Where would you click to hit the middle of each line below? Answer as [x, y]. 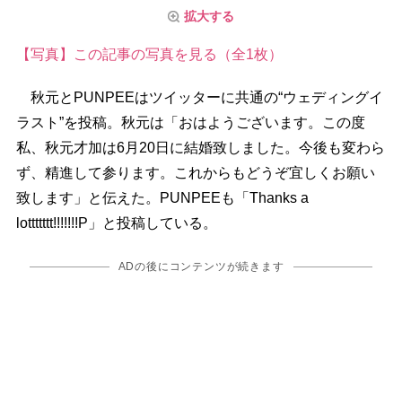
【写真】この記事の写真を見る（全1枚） [149, 55]
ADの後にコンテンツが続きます [201, 267]
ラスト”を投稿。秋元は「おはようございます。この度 [190, 123]
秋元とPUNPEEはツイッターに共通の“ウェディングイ [199, 98]
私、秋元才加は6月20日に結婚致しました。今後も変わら [200, 148]
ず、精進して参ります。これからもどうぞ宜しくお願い [195, 173]
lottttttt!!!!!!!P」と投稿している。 [116, 223]
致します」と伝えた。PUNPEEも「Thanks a [162, 198]
